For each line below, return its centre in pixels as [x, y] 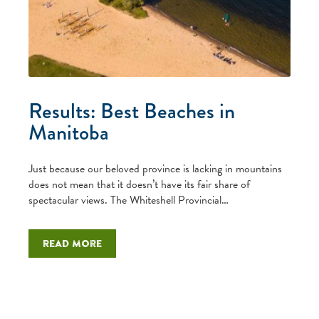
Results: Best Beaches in [132, 111]
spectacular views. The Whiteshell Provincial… [129, 200]
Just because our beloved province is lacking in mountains [155, 168]
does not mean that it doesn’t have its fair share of [139, 184]
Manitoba [69, 132]
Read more [72, 243]
